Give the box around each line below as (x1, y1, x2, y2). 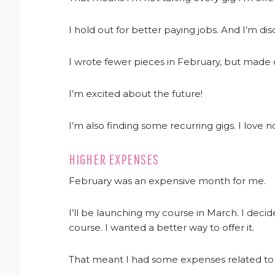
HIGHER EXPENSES (69, 150, 159, 168)
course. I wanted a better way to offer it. (69, 222, 254, 233)
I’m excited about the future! (69, 88, 203, 99)
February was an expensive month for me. (69, 175, 266, 187)
